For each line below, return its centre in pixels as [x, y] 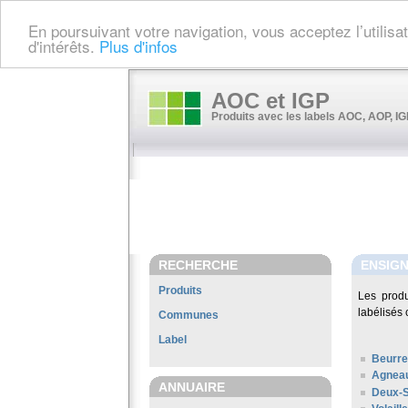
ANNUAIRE [192, 387]
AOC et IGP [270, 101]
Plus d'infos [138, 46]
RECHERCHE [198, 265]
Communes [189, 315]
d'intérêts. [64, 46]
